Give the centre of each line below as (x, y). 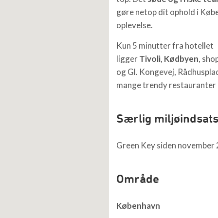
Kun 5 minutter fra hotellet (165, 45)
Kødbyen (181, 59)
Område (138, 179)
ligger (128, 59)
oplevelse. (135, 25)
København (138, 206)
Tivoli (150, 59)
